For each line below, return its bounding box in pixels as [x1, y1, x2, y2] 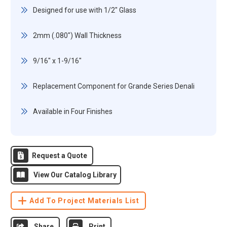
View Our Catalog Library [33, 171, 117, 179]
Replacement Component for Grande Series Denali [32, 82, 195, 90]
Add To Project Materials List [29, 197, 139, 205]
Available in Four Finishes [32, 107, 112, 116]
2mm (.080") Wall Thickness [32, 31, 122, 40]
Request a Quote [31, 152, 87, 160]
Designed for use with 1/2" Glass [32, 6, 136, 14]
